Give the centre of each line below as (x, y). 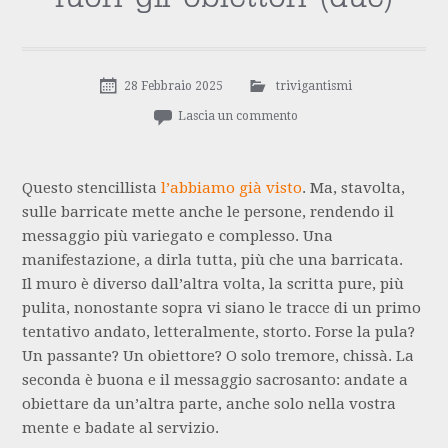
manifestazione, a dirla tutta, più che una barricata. (213, 260)
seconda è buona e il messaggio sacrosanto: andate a (215, 380)
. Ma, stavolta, (354, 188)
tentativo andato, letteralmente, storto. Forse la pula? (219, 332)
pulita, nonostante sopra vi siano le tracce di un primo (222, 308)
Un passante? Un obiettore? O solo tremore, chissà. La (218, 356)
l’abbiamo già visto (232, 188)
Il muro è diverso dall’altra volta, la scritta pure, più (213, 284)
